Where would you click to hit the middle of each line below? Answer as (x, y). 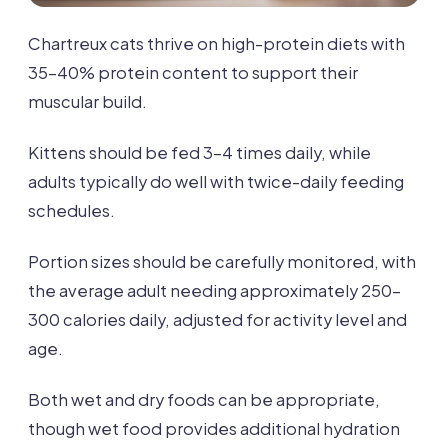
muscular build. (87, 101)
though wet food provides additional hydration (214, 428)
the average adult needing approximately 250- (214, 290)
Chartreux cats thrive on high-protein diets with (216, 43)
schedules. (71, 210)
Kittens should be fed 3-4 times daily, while (199, 152)
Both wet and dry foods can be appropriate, (204, 399)
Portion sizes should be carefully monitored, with (222, 261)
